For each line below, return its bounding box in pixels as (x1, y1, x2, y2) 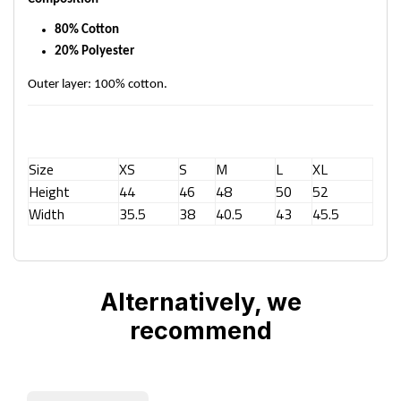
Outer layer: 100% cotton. (28, 78, 167, 91)
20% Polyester (55, 45, 134, 58)
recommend (129, 316, 272, 346)
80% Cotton (55, 23, 119, 37)
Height (29, 181, 70, 202)
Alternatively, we (99, 287, 302, 317)
